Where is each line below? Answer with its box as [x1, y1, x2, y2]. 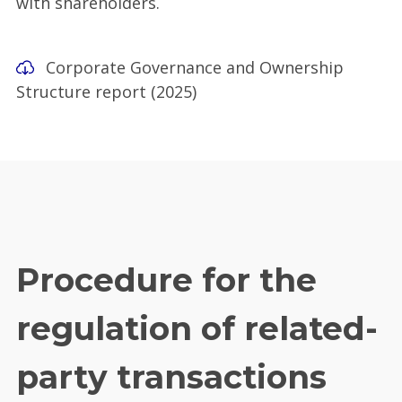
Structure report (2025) [16, 80, 197, 102]
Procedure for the [16, 260, 317, 301]
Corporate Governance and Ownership [45, 56, 344, 78]
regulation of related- [16, 309, 378, 349]
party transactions [16, 357, 327, 398]
